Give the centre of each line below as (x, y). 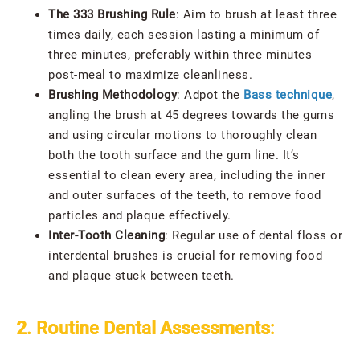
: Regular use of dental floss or (254, 236)
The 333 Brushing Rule (112, 15)
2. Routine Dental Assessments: (145, 329)
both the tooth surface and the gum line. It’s (174, 155)
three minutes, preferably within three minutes (180, 55)
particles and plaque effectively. (140, 216)
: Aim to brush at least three (256, 15)
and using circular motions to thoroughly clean (182, 135)
